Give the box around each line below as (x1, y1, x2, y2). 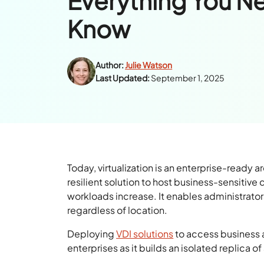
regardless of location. (67, 203, 168, 216)
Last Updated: (95, 72, 150, 83)
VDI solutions (116, 227, 174, 240)
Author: (95, 59, 124, 70)
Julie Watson (125, 59, 173, 70)
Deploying (67, 227, 117, 240)
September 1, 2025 (151, 72, 225, 83)
